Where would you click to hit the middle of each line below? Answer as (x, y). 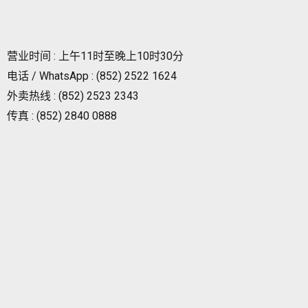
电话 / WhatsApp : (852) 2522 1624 (92, 76)
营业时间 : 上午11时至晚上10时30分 (95, 56)
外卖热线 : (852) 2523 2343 (73, 96)
